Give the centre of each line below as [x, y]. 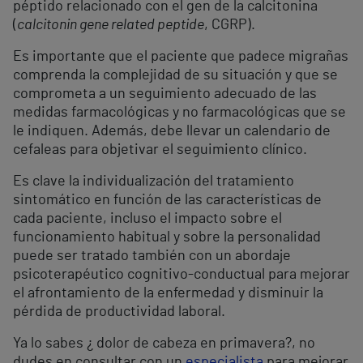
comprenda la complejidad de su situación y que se [175, 76]
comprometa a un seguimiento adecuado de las [165, 94]
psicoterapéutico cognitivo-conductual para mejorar [181, 275]
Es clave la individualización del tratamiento [154, 182]
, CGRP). [230, 26]
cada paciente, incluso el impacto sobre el [147, 219]
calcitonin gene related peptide [111, 26]
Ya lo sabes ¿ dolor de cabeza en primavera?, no [164, 344]
